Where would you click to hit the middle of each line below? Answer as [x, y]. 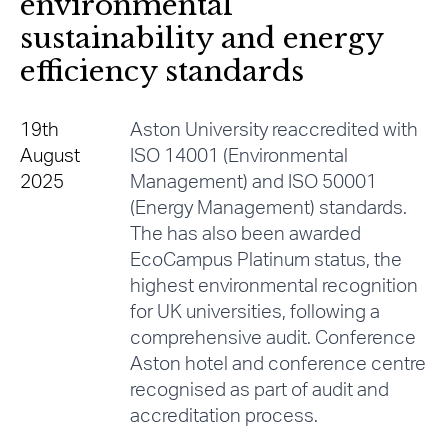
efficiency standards [162, 72]
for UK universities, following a [254, 313]
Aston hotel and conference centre [277, 365]
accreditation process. [223, 417]
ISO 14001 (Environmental [238, 157]
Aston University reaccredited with [273, 131]
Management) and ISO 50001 [253, 183]
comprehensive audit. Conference [272, 339]
